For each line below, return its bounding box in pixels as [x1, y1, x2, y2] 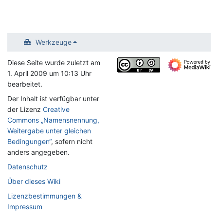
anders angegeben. [7, 148, 70, 156]
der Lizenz [7, 105, 43, 113]
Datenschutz [7, 163, 48, 171]
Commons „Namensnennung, [7, 116, 99, 124]
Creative [43, 105, 70, 113]
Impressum [7, 202, 42, 211]
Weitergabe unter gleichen [7, 127, 91, 135]
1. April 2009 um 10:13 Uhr [7, 69, 91, 77]
